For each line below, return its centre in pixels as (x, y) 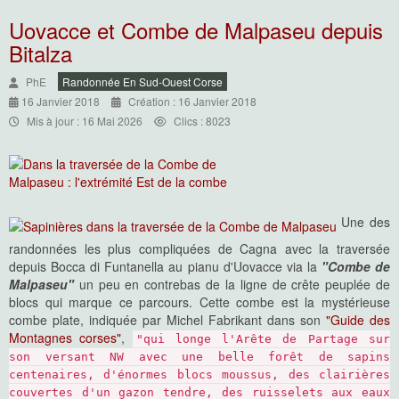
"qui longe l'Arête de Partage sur (263, 339)
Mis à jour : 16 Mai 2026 (85, 121)
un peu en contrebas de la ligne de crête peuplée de (232, 284)
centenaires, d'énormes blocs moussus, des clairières (199, 375)
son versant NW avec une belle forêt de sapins (199, 357)
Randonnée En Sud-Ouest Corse (142, 81)
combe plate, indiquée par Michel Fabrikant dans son (167, 320)
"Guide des (358, 320)
